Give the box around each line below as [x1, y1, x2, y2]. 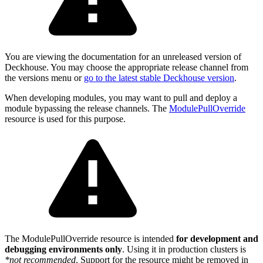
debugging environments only [5, 244, 122, 254]
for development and [176, 233, 258, 244]
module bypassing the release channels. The [5, 103, 169, 113]
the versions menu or [5, 72, 84, 83]
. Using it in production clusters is [122, 244, 246, 254]
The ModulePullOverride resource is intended [5, 233, 176, 244]
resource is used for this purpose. [5, 113, 126, 124]
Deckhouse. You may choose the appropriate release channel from [5, 62, 248, 72]
